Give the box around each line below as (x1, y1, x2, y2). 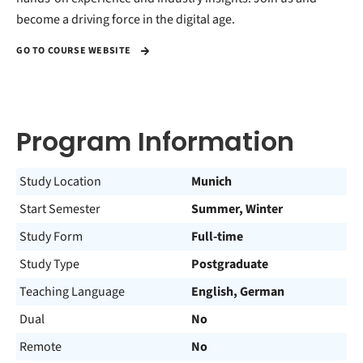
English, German (191, 283, 284, 301)
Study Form (19, 228, 83, 246)
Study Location (19, 173, 101, 190)
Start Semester (19, 200, 100, 218)
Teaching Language (19, 283, 125, 301)
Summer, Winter (191, 200, 283, 218)
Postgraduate (191, 255, 268, 273)
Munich (191, 173, 232, 190)
